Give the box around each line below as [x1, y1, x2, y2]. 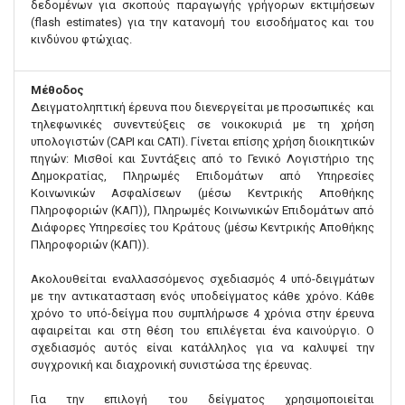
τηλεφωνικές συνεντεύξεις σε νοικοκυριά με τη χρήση [31, 118, 374, 132]
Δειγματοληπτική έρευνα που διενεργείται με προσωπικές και [31, 100, 374, 115]
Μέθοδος [31, 83, 84, 98]
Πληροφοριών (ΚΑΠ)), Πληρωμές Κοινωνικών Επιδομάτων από [31, 203, 374, 218]
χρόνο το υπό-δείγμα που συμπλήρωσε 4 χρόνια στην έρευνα [31, 306, 374, 321]
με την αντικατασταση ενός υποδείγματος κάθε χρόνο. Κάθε [31, 289, 374, 304]
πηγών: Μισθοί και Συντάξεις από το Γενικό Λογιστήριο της [31, 152, 374, 166]
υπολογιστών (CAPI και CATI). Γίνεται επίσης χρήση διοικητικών [31, 135, 374, 149]
